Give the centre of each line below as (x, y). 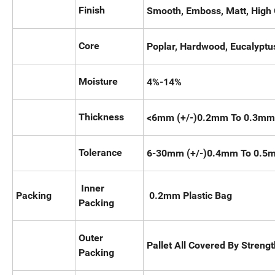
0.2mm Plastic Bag (189, 196)
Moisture (98, 82)
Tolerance (100, 153)
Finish (92, 10)
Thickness (101, 117)
